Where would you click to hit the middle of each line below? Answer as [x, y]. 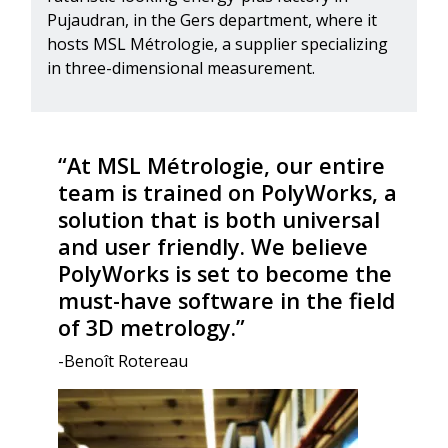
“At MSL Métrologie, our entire [222, 166]
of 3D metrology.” [155, 328]
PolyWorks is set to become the [225, 274]
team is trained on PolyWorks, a [228, 193]
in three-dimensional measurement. [183, 68]
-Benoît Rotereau [125, 361]
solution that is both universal [219, 220]
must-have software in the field [227, 301]
